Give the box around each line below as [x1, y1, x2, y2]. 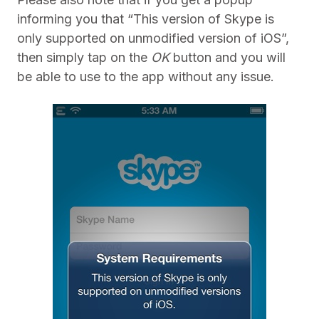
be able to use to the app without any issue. [17, 69, 274, 85]
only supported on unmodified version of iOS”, [17, 31, 289, 46]
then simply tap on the [17, 50, 151, 66]
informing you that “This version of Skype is [17, 11, 274, 27]
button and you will [173, 50, 286, 66]
